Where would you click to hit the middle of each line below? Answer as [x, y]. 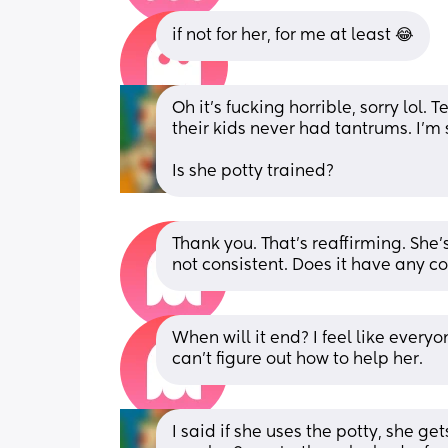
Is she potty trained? [253, 171]
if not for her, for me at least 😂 [293, 35]
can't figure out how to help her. [297, 359]
